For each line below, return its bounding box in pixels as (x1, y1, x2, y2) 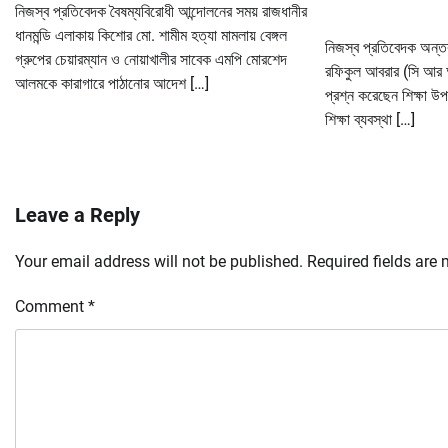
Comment (15, 297, 88, 317)
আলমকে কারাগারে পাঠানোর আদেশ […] (15, 74, 209, 94)
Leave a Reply (15, 203, 140, 228)
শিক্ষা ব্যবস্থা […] (324, 110, 415, 130)
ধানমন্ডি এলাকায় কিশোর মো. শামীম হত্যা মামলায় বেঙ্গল (15, 26, 287, 46)
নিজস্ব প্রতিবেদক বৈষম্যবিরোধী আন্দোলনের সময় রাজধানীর (15, 2, 307, 22)
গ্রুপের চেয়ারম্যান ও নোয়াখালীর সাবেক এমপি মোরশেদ (15, 50, 287, 70)
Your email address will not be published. (15, 252, 303, 272)
